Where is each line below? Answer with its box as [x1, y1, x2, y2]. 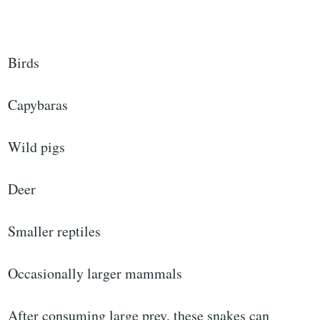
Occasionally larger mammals [8, 264, 183, 284]
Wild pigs [8, 137, 66, 157]
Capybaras [8, 95, 69, 115]
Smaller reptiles [8, 221, 101, 241]
